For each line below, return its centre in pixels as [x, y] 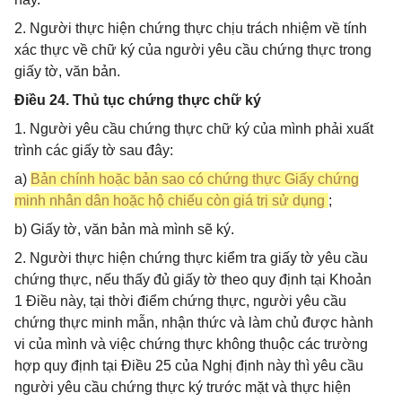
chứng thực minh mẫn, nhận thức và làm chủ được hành [194, 323]
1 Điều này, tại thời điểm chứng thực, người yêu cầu [180, 301]
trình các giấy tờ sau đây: [94, 150]
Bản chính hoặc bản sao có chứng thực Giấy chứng [195, 179]
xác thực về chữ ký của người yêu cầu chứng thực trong [193, 50]
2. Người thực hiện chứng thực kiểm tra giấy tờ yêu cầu [191, 258]
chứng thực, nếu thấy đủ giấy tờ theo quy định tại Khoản [193, 280]
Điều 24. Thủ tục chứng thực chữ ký [138, 100]
